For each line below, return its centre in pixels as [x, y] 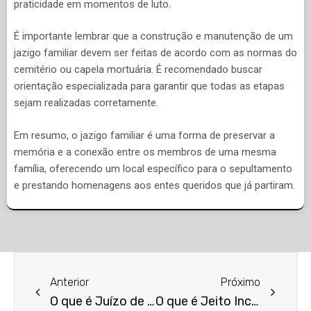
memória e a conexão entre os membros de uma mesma [145, 152]
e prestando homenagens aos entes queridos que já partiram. [154, 185]
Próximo [241, 283]
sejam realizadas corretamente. [86, 103]
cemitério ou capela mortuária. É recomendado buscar [138, 70]
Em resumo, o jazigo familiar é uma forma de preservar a [144, 135]
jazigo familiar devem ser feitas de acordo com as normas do [155, 53]
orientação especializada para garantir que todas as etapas [149, 86]
